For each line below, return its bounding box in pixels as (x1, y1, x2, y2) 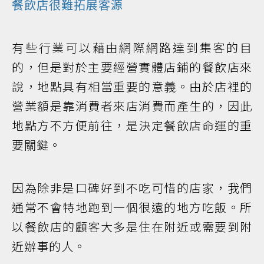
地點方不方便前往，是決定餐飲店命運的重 (12, 116, 252, 134)
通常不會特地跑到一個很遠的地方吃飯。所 (12, 198, 252, 216)
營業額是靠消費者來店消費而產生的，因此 (12, 97, 252, 114)
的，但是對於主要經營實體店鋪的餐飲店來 (12, 58, 252, 75)
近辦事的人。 (12, 237, 86, 255)
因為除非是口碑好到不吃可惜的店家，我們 (12, 179, 252, 196)
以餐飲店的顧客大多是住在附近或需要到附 (12, 217, 252, 235)
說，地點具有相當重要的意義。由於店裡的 (12, 77, 252, 95)
